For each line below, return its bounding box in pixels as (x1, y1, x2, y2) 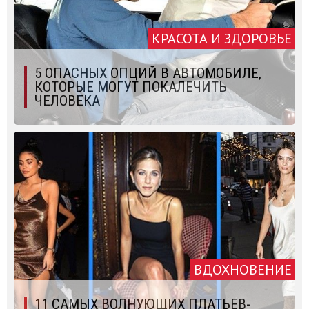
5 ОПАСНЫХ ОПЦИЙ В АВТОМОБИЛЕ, (34, 65, 261, 82)
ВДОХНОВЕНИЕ (194, 261, 292, 279)
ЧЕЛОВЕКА (34, 92, 100, 110)
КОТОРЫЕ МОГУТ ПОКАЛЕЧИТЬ (34, 79, 227, 96)
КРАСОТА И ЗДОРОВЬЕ (152, 30, 292, 48)
